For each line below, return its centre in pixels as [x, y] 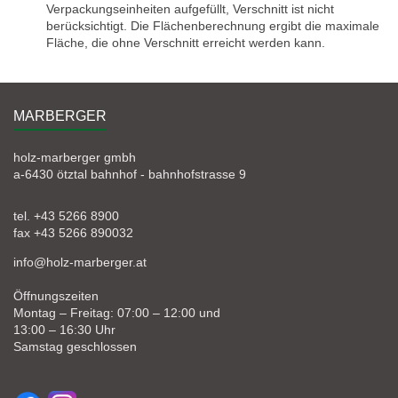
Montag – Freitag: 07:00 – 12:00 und [117, 313]
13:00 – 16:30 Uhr [64, 330]
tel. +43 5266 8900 [66, 216]
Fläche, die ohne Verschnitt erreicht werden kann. [186, 43]
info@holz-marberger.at [80, 263]
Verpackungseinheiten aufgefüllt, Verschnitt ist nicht [191, 9]
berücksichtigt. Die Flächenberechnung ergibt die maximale [213, 26]
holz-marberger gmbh [75, 158]
